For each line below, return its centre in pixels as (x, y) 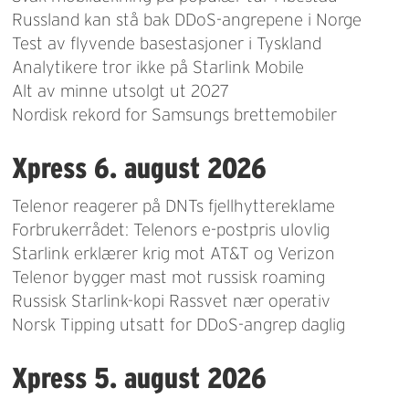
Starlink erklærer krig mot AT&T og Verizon (174, 254)
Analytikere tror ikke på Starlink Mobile (158, 68)
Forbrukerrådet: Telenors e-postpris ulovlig (171, 230)
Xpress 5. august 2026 (140, 378)
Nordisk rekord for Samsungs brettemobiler (175, 115)
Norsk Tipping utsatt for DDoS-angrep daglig (179, 325)
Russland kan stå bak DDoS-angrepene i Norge (187, 20)
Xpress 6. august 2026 (140, 168)
